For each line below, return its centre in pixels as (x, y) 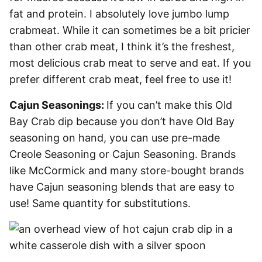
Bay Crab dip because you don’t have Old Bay (122, 121)
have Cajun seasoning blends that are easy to (122, 187)
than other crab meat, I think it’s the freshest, (122, 46)
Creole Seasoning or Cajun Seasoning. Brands (123, 154)
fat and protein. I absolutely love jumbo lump (119, 14)
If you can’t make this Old (169, 105)
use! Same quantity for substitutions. (100, 203)
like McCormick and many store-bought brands (127, 170)
